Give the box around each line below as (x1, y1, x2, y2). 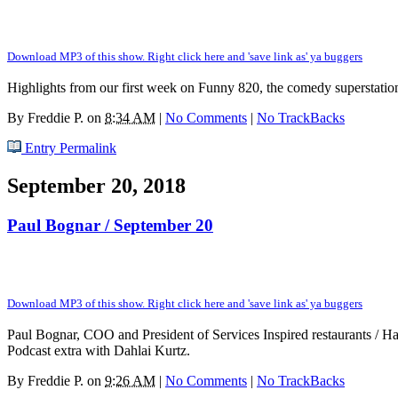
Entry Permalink (21, 140, 116, 156)
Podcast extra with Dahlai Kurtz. (7, 342, 190, 358)
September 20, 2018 (7, 174, 186, 197)
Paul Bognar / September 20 (7, 215, 213, 235)
